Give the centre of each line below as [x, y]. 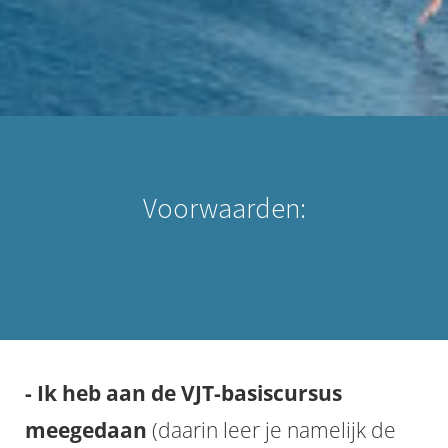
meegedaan [86, 430]
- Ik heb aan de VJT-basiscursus [183, 393]
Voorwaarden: [224, 208]
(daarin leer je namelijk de [271, 430]
